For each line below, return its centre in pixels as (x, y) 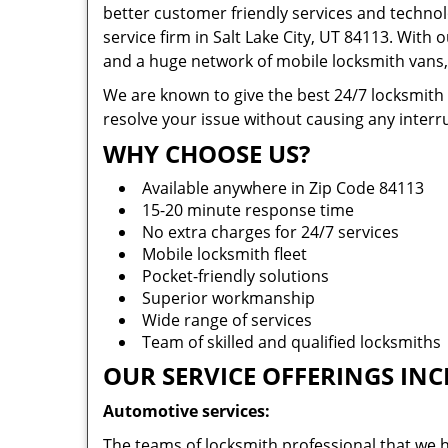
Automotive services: (186, 411)
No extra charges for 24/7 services (270, 232)
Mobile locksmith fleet (226, 254)
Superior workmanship (228, 298)
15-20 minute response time (250, 210)
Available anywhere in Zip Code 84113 (283, 188)
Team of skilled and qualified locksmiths (291, 342)
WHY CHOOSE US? (206, 153)
